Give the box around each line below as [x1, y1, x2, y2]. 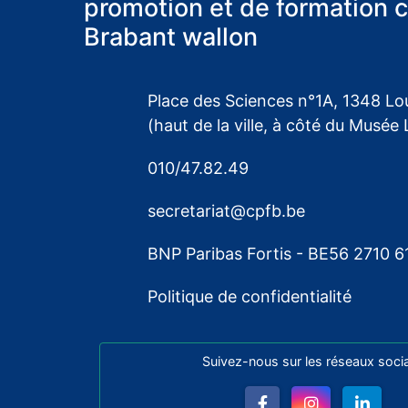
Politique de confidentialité [147, 286, 352, 306]
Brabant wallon [83, 21, 258, 52]
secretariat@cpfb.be [147, 200, 305, 220]
